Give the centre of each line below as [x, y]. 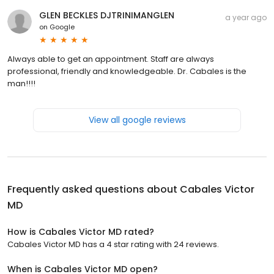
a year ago [246, 17]
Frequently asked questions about [94, 189]
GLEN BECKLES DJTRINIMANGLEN [107, 15]
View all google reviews [137, 120]
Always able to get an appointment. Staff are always [111, 59]
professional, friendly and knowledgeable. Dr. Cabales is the [127, 71]
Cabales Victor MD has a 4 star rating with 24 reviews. [113, 244]
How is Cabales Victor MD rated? [81, 231]
